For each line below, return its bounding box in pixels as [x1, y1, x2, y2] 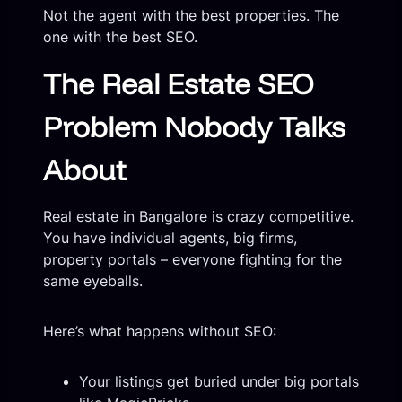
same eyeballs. [43, 271, 143, 290]
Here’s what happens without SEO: [43, 321, 276, 340]
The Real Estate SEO [43, 65, 314, 101]
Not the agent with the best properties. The [43, 5, 339, 24]
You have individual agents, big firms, [43, 228, 297, 247]
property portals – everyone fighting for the [43, 249, 342, 268]
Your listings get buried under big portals [79, 371, 359, 390]
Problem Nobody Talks [43, 108, 345, 144]
